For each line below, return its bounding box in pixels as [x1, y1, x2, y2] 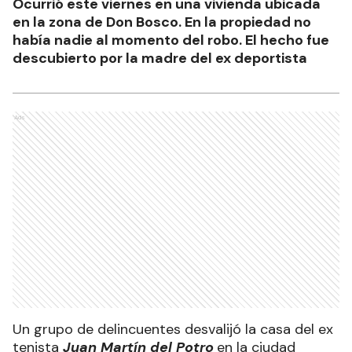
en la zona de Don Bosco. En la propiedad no [13, 13, 311, 32]
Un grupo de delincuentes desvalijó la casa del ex [13, 320, 333, 339]
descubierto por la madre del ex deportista [13, 49, 307, 68]
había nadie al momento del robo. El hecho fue [13, 31, 329, 50]
